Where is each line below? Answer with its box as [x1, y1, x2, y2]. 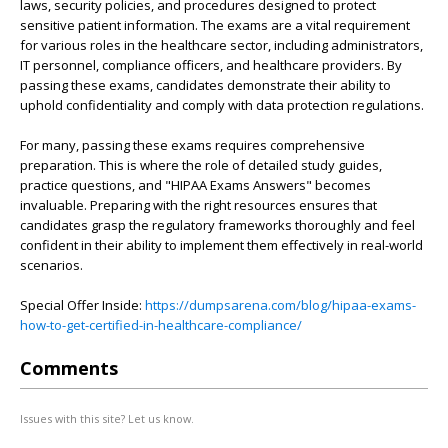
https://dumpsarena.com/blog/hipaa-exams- [145, 296, 416, 314]
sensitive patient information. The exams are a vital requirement [20, 16, 410, 34]
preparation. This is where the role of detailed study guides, [20, 156, 382, 174]
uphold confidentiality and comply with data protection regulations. [20, 96, 424, 114]
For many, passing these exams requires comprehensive [20, 136, 365, 154]
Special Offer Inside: [20, 296, 145, 314]
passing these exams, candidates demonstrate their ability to [20, 76, 391, 94]
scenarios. [20, 256, 83, 274]
